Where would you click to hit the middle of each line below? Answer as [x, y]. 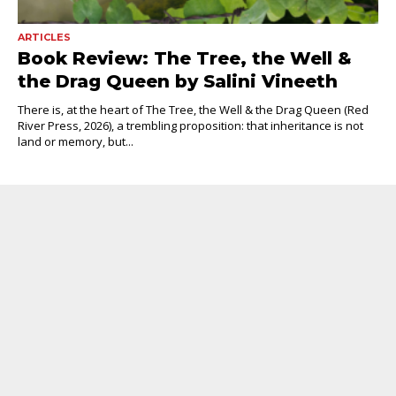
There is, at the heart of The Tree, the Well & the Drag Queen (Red [193, 110]
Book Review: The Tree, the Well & [185, 59]
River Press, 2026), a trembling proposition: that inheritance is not [190, 126]
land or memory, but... [76, 142]
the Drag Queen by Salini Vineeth [178, 82]
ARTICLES [44, 38]
